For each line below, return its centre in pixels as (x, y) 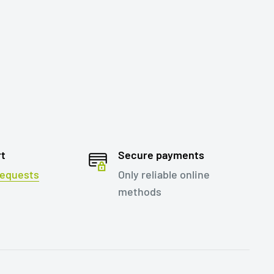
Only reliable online (164, 175)
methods (139, 192)
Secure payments (161, 155)
